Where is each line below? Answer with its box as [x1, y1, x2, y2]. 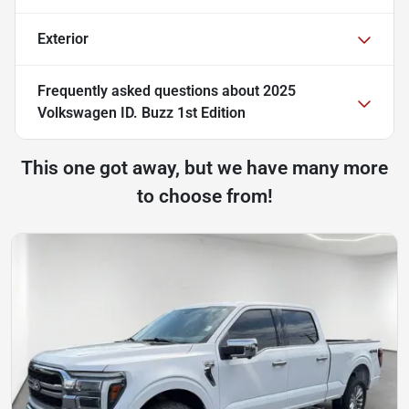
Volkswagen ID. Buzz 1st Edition [37, 103, 246, 121]
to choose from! [136, 184, 273, 207]
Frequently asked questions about [37, 81, 263, 100]
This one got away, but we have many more [21, 156, 388, 179]
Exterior [37, 29, 89, 47]
